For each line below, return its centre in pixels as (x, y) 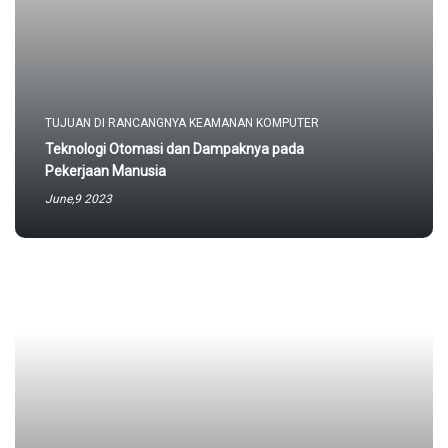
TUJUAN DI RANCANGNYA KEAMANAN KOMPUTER (182, 123)
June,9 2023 (78, 199)
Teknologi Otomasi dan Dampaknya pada (174, 149)
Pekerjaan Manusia (105, 171)
